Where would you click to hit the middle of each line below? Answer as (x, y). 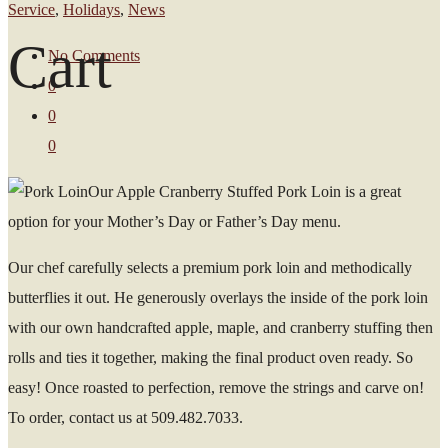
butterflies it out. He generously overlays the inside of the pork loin (218, 297)
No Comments (94, 55)
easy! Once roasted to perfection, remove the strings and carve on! (216, 387)
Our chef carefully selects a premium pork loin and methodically (210, 267)
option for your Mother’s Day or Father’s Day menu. (174, 221)
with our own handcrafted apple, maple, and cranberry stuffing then (220, 327)
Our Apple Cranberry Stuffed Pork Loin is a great (244, 191)
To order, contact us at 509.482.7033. (125, 417)
